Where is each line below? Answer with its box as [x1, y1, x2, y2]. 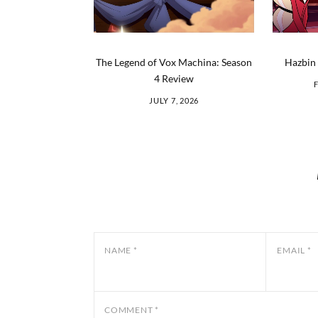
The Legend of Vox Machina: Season [96, 56, 252, 69]
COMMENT [104, 305, 155, 316]
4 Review [154, 72, 194, 85]
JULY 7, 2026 [149, 96, 199, 106]
